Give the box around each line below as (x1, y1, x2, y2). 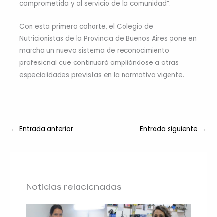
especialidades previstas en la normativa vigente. (19, 70, 184, 79)
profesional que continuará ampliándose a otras (19, 58, 179, 67)
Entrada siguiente (140, 124, 200, 134)
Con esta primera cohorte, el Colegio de (19, 21, 153, 31)
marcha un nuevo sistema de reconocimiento (19, 46, 169, 55)
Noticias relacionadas (26, 181, 122, 193)
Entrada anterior (17, 124, 73, 134)
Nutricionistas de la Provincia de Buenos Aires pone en (19, 33, 197, 43)
